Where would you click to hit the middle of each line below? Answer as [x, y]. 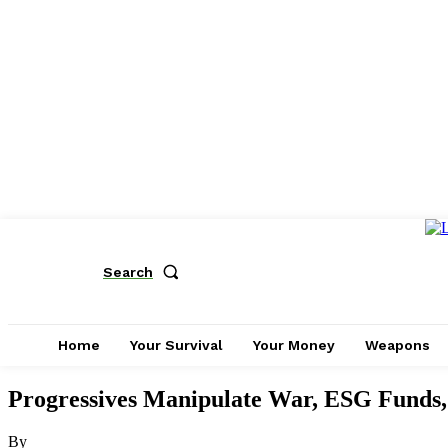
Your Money [294, 345]
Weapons [397, 345]
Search [128, 271]
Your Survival [176, 345]
